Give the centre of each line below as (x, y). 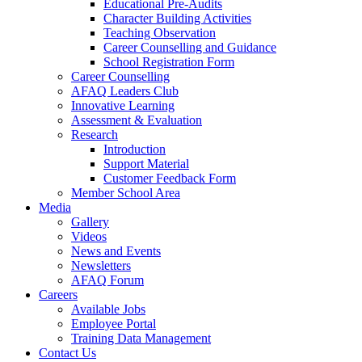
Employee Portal (114, 324)
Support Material (146, 164)
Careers (58, 295)
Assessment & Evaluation (137, 120)
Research (95, 135)
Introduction (135, 149)
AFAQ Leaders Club (125, 91)
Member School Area (126, 193)
